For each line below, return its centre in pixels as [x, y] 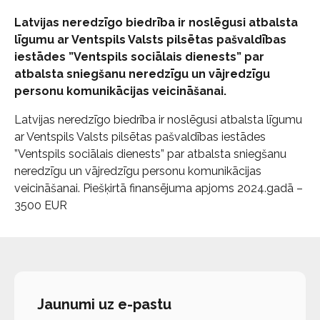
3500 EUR [41, 205]
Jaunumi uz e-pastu [104, 304]
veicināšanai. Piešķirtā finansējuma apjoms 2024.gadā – [159, 188]
